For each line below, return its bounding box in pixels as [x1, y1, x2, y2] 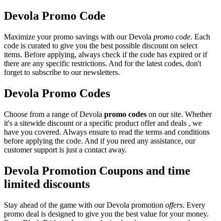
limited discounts [4, 177, 90, 190]
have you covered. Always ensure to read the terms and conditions [4, 127, 210, 136]
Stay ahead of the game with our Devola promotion [4, 200, 165, 209]
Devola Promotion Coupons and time [4, 164, 190, 177]
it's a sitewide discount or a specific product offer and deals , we [4, 118, 202, 127]
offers [165, 200, 183, 209]
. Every [183, 200, 205, 209]
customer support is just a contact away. [4, 145, 127, 154]
